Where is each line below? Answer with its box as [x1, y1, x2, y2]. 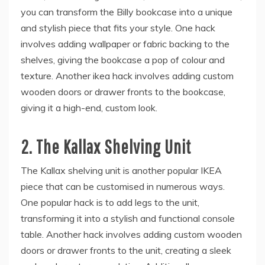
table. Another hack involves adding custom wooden [21, 228, 242, 240]
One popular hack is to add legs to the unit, [21, 196, 199, 208]
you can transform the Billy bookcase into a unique [21, 5, 232, 18]
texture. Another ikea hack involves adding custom [21, 69, 234, 82]
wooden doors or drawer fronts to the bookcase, [21, 85, 225, 98]
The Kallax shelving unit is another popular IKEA [21, 164, 222, 176]
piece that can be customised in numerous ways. [21, 180, 225, 192]
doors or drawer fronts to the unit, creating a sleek [21, 244, 231, 256]
